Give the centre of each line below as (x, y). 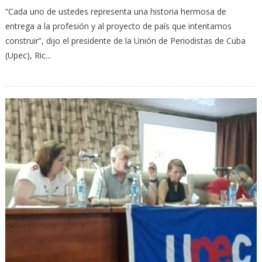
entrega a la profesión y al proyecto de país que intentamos (118, 26)
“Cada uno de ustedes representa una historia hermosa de (116, 11)
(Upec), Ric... (28, 55)
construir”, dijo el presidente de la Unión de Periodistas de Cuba (125, 40)
